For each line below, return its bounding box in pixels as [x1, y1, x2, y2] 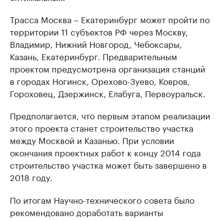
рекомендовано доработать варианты [10, 205, 163, 218]
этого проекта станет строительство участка [10, 121, 193, 134]
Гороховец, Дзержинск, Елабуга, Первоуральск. [10, 86, 205, 99]
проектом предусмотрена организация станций [10, 62, 205, 74]
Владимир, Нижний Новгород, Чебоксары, [10, 37, 182, 50]
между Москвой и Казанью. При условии [10, 133, 174, 146]
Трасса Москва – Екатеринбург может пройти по [10, 12, 210, 25]
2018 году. [10, 170, 52, 183]
